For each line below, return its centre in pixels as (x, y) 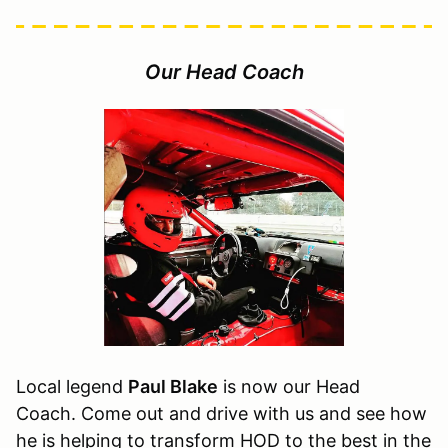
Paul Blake (173, 387)
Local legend (72, 387)
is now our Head (289, 387)
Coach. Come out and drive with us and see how (221, 414)
